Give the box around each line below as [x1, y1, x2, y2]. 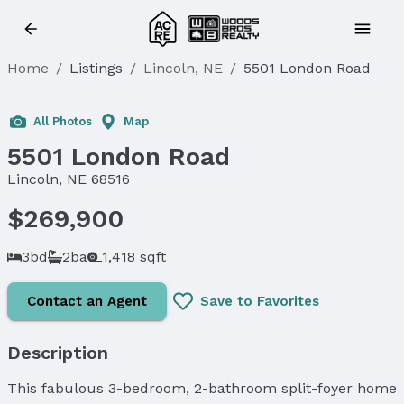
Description [7, 341, 108, 363]
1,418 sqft [102, 247, 166, 265]
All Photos [33, 115, 92, 128]
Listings [69, 60, 123, 77]
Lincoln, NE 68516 [7, 170, 130, 188]
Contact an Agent [27, 292, 147, 309]
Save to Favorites [200, 292, 319, 309]
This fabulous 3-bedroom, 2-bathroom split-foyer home [7, 379, 397, 397]
